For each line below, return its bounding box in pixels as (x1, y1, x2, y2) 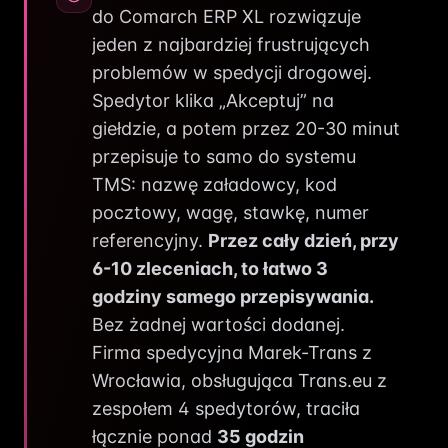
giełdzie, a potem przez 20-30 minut (92, 118, 400, 139)
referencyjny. (92, 230, 208, 251)
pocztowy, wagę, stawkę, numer (92, 202, 369, 223)
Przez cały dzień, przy (208, 230, 399, 251)
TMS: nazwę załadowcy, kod (92, 174, 337, 195)
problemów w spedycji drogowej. (92, 62, 372, 83)
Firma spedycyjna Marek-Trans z (92, 342, 372, 363)
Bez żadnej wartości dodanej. (92, 314, 345, 335)
